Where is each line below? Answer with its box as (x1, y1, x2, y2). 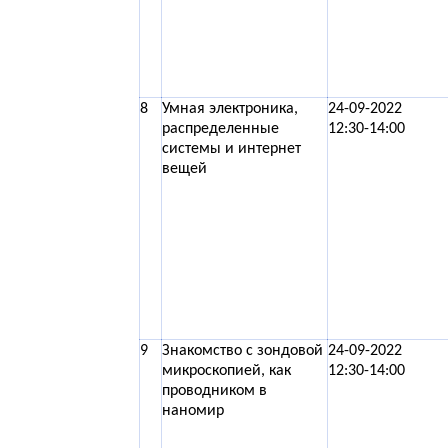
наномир (162, 403, 224, 419)
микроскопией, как (162, 363, 291, 379)
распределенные (162, 121, 279, 137)
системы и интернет (162, 141, 301, 157)
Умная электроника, (162, 101, 298, 117)
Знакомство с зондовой (162, 343, 323, 359)
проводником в (162, 383, 267, 399)
